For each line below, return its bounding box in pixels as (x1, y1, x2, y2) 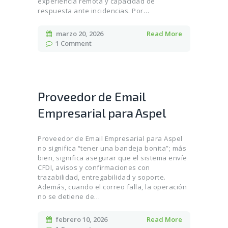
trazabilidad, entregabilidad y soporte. (38, 173, 166, 182)
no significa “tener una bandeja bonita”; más (38, 144, 186, 153)
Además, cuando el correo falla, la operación (38, 182, 187, 192)
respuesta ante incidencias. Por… (38, 6, 149, 15)
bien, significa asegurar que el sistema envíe (38, 153, 187, 163)
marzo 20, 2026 (55, 28, 103, 38)
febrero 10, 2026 (55, 215, 107, 224)
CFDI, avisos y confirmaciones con (38, 163, 150, 173)
